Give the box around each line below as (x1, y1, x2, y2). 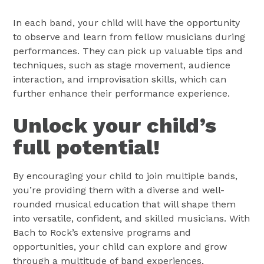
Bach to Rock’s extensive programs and (13, 226, 192, 238)
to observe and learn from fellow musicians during (13, 31, 246, 42)
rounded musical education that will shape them (13, 198, 236, 210)
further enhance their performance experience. (13, 87, 230, 99)
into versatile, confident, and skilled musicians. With (13, 212, 250, 224)
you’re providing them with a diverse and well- (13, 184, 225, 196)
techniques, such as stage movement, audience (13, 59, 231, 71)
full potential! (13, 134, 160, 160)
